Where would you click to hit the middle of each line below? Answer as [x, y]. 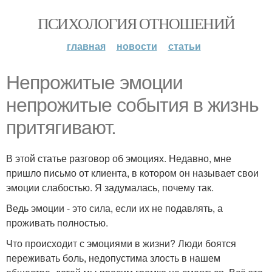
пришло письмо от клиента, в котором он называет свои [132, 173]
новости [137, 46]
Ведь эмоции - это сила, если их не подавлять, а [114, 208]
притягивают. [61, 127]
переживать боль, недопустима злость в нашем [113, 258]
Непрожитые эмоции [94, 83]
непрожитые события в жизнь [132, 105]
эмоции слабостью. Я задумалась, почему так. [110, 187]
